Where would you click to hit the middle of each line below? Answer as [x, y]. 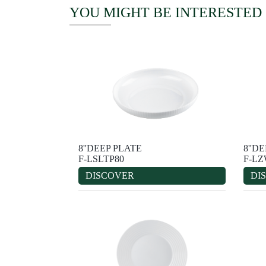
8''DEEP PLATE [110, 148]
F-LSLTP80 [101, 159]
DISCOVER [110, 175]
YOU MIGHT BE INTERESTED [166, 12]
